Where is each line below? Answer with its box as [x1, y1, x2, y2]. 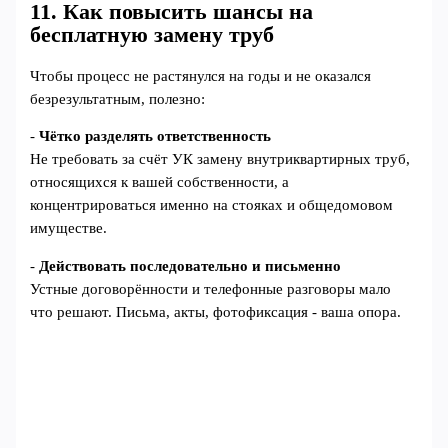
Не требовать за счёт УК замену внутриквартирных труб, [30, 151, 411, 168]
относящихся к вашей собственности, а [30, 174, 290, 191]
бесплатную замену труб [30, 22, 275, 47]
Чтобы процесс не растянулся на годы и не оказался [30, 67, 372, 84]
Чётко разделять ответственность [39, 128, 272, 145]
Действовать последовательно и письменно [39, 258, 342, 275]
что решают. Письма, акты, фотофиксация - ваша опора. [30, 304, 402, 321]
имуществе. [30, 220, 108, 237]
